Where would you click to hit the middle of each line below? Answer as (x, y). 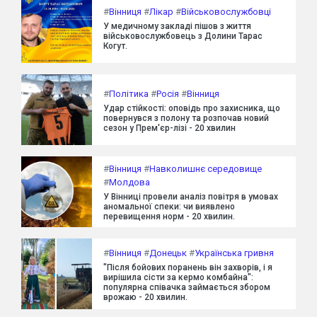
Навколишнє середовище (206, 169)
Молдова (129, 182)
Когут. (115, 46)
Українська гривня (234, 253)
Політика (129, 93)
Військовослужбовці (226, 11)
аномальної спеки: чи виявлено (169, 207)
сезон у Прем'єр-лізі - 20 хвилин (169, 128)
